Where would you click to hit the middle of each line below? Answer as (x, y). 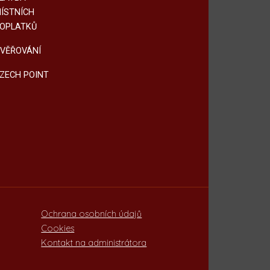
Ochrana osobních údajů (92, 214)
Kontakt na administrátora (94, 243)
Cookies (58, 228)
